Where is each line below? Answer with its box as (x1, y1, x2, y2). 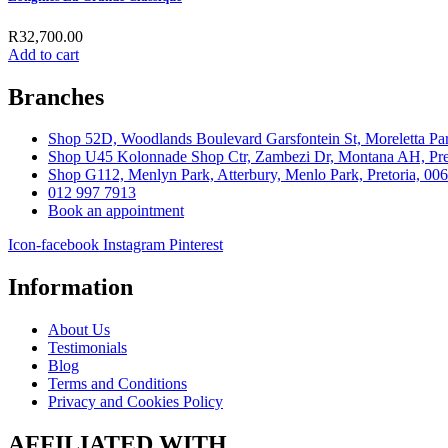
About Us (48, 321, 110, 339)
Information (8, 274, 133, 301)
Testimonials (48, 339, 127, 357)
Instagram (103, 236, 165, 254)
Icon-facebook (8, 236, 99, 254)
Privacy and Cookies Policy (48, 393, 223, 411)
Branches (8, 83, 104, 110)
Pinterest (169, 236, 223, 254)
